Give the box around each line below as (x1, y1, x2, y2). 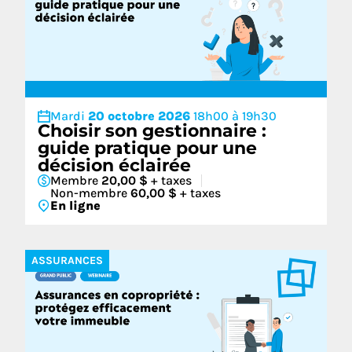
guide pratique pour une (38, 137, 257, 159)
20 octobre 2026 (88, 108, 193, 123)
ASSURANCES (31, 254, 103, 267)
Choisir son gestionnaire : (38, 120, 266, 141)
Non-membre (50, 185, 130, 200)
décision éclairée (38, 155, 191, 176)
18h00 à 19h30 (193, 108, 277, 123)
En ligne (50, 198, 101, 213)
